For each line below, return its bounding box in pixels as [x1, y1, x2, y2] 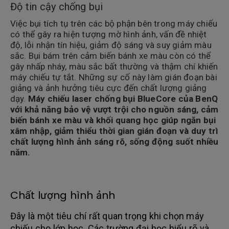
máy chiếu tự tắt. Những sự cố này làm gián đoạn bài [10, 72, 217, 82]
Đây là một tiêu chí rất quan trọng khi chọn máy [10, 210, 204, 221]
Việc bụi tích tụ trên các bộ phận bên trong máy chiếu [10, 18, 217, 29]
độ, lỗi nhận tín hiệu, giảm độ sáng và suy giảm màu [10, 39, 212, 50]
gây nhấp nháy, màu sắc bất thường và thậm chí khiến [10, 61, 218, 72]
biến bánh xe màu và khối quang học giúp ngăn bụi [10, 114, 216, 125]
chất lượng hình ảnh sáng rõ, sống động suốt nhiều [10, 136, 219, 147]
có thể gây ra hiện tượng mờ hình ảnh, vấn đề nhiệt [10, 29, 207, 39]
